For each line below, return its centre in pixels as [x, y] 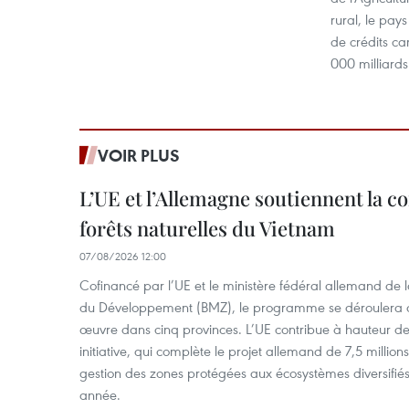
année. [100, 394]
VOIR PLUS [139, 155]
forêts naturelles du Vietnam [207, 228]
